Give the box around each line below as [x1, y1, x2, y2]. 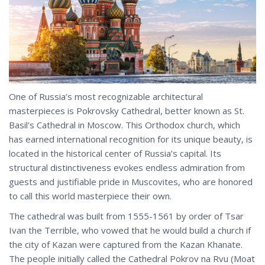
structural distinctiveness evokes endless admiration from [9, 161, 245, 173]
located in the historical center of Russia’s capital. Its [9, 147, 221, 159]
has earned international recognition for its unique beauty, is [9, 132, 253, 145]
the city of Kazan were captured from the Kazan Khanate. [9, 238, 243, 250]
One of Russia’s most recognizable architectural [9, 90, 203, 102]
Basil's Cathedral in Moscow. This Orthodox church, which [9, 118, 240, 131]
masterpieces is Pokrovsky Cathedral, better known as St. [9, 104, 244, 117]
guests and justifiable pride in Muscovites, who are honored [9, 175, 253, 188]
